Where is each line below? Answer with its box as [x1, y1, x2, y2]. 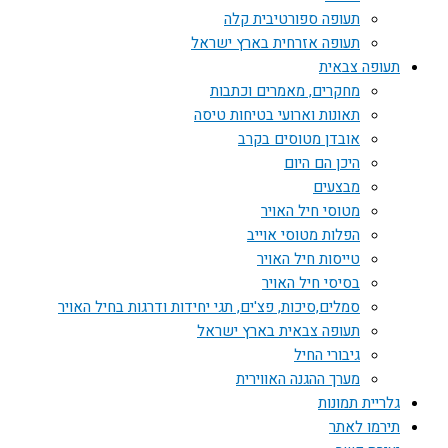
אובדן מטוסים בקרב [238, 128, 360, 150]
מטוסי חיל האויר [261, 200, 360, 222]
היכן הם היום [284, 152, 360, 174]
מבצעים [313, 176, 360, 198]
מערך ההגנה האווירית [236, 368, 360, 390]
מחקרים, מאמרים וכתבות [210, 80, 360, 102]
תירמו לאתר [329, 416, 400, 438]
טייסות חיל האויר [257, 248, 360, 270]
